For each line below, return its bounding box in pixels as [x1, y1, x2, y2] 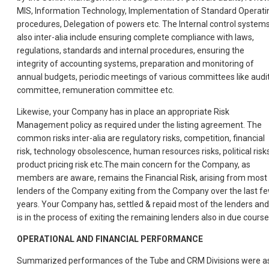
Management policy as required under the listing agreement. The [17, 120, 262, 130]
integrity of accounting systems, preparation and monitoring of [17, 59, 254, 69]
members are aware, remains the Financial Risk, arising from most [17, 173, 267, 183]
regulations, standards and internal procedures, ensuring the [17, 46, 244, 56]
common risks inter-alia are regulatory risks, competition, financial [17, 133, 265, 144]
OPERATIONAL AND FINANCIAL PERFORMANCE [17, 234, 203, 244]
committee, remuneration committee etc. [17, 85, 174, 95]
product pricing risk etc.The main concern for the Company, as [17, 160, 250, 170]
